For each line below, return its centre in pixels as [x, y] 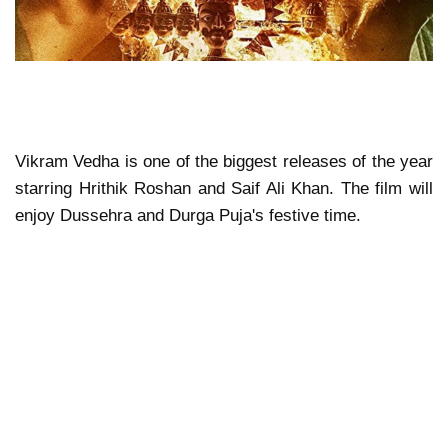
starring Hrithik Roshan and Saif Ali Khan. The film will [224, 189]
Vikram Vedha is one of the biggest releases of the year [224, 162]
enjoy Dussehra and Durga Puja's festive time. [190, 216]
